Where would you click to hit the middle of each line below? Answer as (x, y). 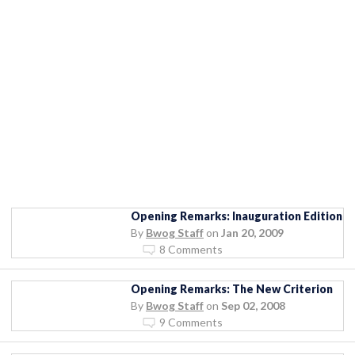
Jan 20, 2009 (252, 232)
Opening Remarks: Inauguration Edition (237, 216)
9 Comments (191, 322)
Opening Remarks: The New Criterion (232, 288)
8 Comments (191, 249)
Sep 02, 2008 (253, 305)
